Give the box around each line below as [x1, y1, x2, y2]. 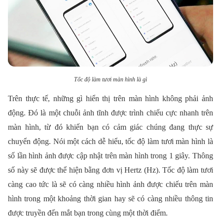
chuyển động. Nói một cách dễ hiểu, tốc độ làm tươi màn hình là [8, 137, 213, 146]
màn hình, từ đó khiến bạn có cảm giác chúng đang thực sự [8, 122, 213, 131]
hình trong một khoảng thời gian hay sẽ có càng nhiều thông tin [8, 194, 213, 203]
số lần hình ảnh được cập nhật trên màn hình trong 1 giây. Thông [8, 151, 213, 160]
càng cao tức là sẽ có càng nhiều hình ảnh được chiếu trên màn [8, 180, 213, 188]
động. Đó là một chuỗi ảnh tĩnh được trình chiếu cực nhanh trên [8, 108, 213, 117]
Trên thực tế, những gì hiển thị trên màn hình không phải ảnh [8, 94, 213, 103]
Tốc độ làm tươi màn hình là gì [74, 76, 147, 83]
